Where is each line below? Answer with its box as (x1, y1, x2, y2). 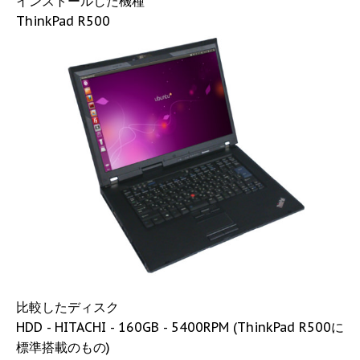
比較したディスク (16, 299, 119, 315)
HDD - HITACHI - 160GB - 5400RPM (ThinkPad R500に (16, 319, 344, 335)
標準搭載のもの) (16, 339, 110, 355)
